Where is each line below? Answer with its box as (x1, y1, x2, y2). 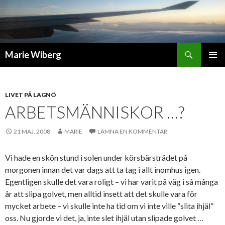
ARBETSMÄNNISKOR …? (5, 102, 184, 123)
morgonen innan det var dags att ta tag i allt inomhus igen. (5, 165, 200, 175)
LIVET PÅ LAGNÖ (5, 91, 56, 99)
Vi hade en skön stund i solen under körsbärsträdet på (5, 153, 187, 163)
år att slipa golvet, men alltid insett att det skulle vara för (5, 189, 197, 199)
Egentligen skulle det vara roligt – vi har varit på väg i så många (5, 177, 218, 187)
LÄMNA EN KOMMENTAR (97, 128, 167, 136)
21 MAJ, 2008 (14, 128, 50, 136)
